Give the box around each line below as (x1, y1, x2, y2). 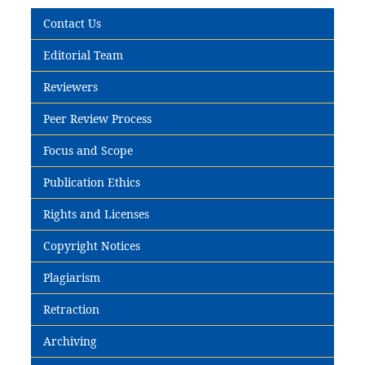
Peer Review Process (42, 110, 152, 126)
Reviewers (42, 78, 98, 95)
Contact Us (42, 15, 101, 31)
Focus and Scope (42, 142, 133, 158)
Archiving (42, 332, 97, 349)
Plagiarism (42, 269, 100, 285)
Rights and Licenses (42, 205, 149, 222)
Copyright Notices (42, 237, 140, 253)
